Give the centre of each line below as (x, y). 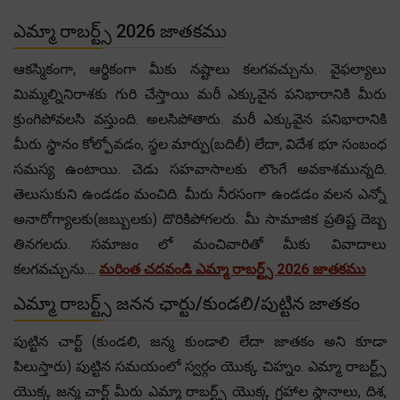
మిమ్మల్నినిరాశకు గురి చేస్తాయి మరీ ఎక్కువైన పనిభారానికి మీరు (200, 94)
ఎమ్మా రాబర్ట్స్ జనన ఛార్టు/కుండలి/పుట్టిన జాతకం (187, 303)
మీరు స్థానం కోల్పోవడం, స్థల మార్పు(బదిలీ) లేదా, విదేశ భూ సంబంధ (200, 144)
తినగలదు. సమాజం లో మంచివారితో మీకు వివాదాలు (200, 244)
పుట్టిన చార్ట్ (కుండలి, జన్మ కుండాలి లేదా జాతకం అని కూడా (200, 341)
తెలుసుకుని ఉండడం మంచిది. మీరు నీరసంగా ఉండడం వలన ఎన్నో (200, 194)
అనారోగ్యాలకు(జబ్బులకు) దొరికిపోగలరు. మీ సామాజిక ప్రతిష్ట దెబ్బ (200, 219)
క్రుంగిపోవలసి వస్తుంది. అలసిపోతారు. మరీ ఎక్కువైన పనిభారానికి (200, 119)
